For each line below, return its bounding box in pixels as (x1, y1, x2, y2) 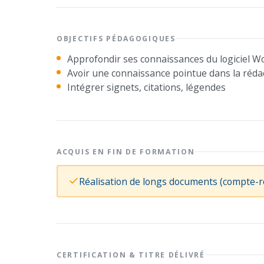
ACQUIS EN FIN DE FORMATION (57, 147, 195, 157)
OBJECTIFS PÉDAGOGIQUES (57, 34, 176, 44)
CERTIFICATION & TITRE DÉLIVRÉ (57, 250, 205, 260)
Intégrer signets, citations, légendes (67, 81, 226, 94)
